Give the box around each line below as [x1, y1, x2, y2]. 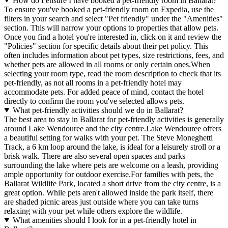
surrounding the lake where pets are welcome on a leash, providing [4, 160, 218, 169]
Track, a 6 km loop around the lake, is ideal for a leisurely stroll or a [4, 142, 220, 151]
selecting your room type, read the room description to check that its [4, 69, 221, 78]
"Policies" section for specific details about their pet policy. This [4, 41, 208, 50]
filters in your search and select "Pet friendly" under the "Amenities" [4, 14, 223, 23]
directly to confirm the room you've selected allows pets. [4, 96, 184, 105]
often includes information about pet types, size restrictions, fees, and [4, 50, 224, 60]
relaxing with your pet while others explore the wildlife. [4, 206, 182, 215]
